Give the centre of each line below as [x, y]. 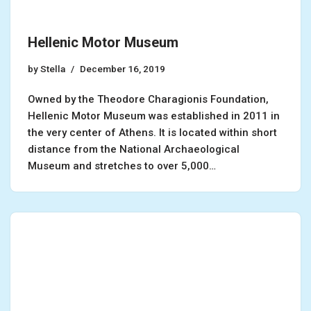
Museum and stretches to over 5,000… [123, 166]
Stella [53, 68]
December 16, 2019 [123, 68]
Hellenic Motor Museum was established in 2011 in [154, 116]
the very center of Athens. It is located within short [152, 132]
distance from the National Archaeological [134, 149]
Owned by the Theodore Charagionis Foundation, [148, 99]
